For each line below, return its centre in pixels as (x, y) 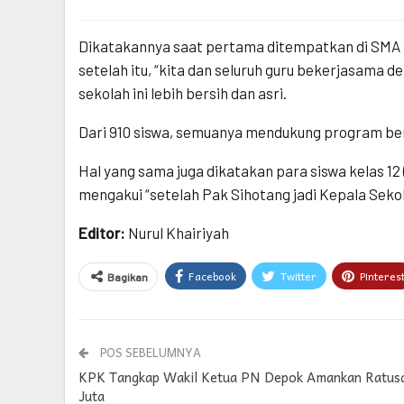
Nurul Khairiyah (179, 233)
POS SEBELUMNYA (149, 353)
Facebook (212, 276)
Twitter (298, 276)
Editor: (103, 233)
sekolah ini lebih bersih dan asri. (183, 93)
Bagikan (128, 277)
